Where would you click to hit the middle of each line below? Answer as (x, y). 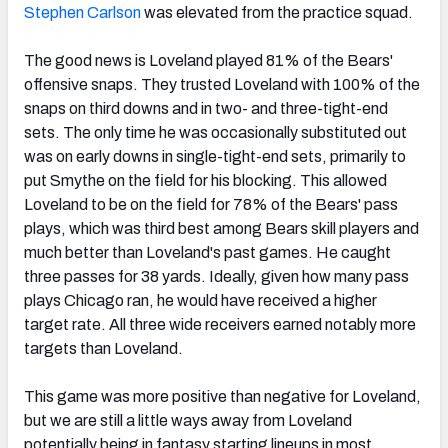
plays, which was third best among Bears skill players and (221, 228)
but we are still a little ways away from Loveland (188, 420)
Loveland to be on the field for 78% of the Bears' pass (211, 204)
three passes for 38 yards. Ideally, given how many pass (216, 276)
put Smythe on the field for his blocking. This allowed (205, 180)
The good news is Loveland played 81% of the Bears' (208, 60)
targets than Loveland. (103, 348)
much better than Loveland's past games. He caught (207, 252)
